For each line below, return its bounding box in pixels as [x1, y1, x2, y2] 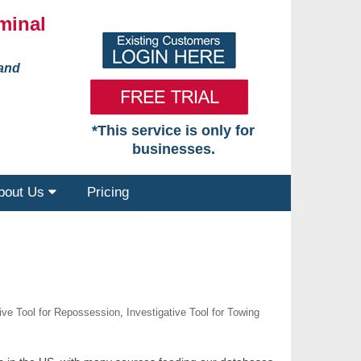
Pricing [87, 185, 129, 200]
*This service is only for [92, 122, 255, 139]
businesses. [131, 141, 215, 157]
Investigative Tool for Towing [127, 306, 259, 318]
